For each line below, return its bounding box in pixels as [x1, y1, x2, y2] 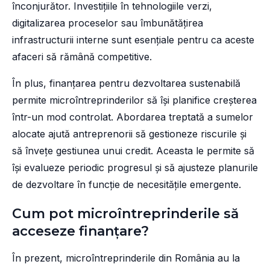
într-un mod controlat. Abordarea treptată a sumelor [12, 111, 253, 124]
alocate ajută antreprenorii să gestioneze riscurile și [12, 128, 246, 140]
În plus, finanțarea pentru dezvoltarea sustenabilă [12, 77, 240, 90]
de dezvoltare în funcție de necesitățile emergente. [12, 178, 241, 191]
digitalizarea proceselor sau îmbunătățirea [12, 17, 203, 30]
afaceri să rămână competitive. [12, 51, 152, 63]
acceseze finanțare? [12, 223, 149, 240]
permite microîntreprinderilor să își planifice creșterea [12, 94, 257, 107]
